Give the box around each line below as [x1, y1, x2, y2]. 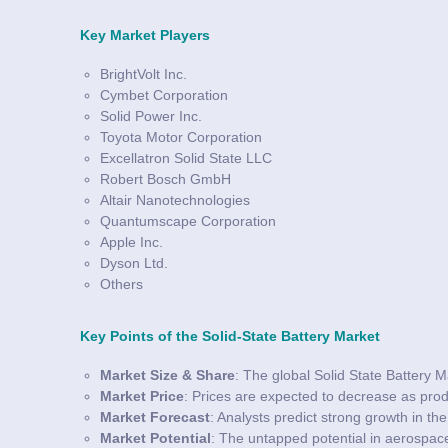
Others [100, 275, 143, 292]
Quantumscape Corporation [100, 212, 276, 229]
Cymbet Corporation [100, 86, 228, 103]
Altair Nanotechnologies [100, 191, 250, 208]
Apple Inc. [100, 233, 163, 250]
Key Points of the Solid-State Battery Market [80, 328, 380, 344]
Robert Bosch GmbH [100, 170, 231, 187]
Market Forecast [100, 408, 210, 425]
